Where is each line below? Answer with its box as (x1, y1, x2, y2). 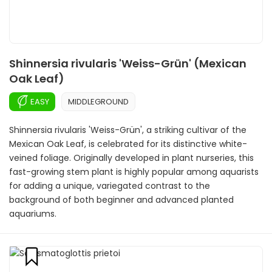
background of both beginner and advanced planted (9, 194, 234, 206)
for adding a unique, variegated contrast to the (9, 180, 210, 192)
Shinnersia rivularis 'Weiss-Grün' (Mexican (9, 56, 246, 71)
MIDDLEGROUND (68, 95, 129, 107)
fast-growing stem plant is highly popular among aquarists (9, 166, 259, 178)
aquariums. (9, 208, 56, 220)
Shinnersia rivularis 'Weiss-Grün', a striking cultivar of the (9, 124, 246, 136)
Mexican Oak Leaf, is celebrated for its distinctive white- (9, 138, 247, 150)
